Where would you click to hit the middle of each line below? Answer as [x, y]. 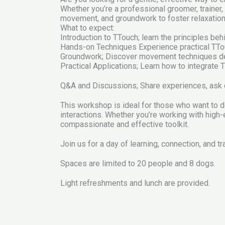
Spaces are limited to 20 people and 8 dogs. [138, 163]
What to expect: [87, 28]
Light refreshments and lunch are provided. [135, 183]
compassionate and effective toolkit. [125, 124]
